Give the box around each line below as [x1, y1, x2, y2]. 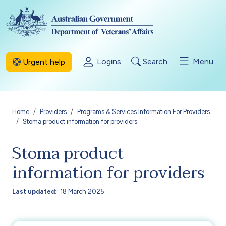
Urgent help [21, 56, 65, 67]
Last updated [12, 187, 55, 195]
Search [141, 56, 167, 66]
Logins [95, 56, 121, 66]
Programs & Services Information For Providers [77, 108, 210, 116]
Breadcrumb [12, 102, 94, 127]
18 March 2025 [60, 187, 105, 195]
